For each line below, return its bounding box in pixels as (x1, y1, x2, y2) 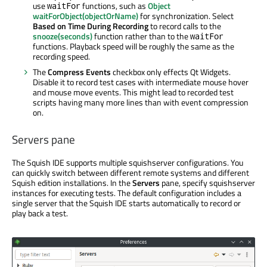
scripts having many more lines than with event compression (33, 96, 249, 109)
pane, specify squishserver (160, 176, 255, 190)
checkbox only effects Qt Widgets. (111, 66, 231, 79)
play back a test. (12, 207, 68, 220)
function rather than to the (92, 30, 190, 43)
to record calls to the (148, 20, 221, 33)
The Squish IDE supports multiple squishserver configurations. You (12, 156, 243, 169)
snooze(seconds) (33, 30, 92, 43)
